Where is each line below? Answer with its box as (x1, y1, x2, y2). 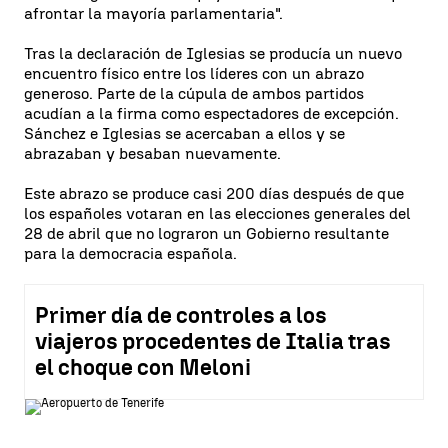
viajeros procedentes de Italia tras (35, 328, 391, 355)
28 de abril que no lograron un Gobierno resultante (24, 224, 389, 243)
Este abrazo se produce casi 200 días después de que (24, 184, 404, 203)
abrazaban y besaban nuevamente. (24, 144, 281, 163)
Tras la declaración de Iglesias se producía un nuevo (24, 44, 402, 63)
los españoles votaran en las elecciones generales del (24, 204, 411, 223)
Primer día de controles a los (35, 302, 327, 329)
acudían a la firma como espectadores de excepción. (24, 104, 399, 123)
